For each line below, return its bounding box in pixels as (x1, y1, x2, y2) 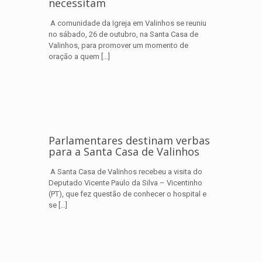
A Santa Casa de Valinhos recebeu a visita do (49, 167, 202, 176)
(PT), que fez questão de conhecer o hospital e (49, 189, 206, 198)
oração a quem (49, 52, 99, 61)
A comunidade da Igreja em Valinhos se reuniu (49, 19, 206, 27)
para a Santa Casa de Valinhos (49, 144, 199, 158)
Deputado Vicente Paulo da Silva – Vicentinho (49, 178, 202, 187)
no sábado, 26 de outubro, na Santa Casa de (49, 30, 198, 39)
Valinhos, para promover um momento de (49, 41, 188, 50)
